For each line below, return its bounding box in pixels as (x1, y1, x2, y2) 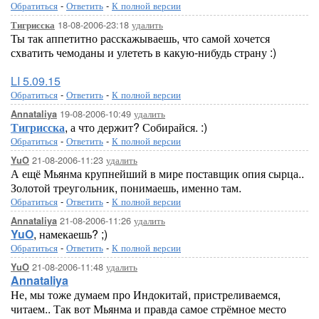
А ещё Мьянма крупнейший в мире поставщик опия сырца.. (11, 165, 304, 182)
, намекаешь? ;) (33, 226, 108, 242)
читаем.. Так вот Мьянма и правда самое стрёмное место (11, 300, 286, 317)
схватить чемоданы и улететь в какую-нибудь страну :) (11, 44, 276, 61)
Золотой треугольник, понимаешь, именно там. (11, 179, 241, 196)
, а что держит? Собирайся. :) (65, 119, 207, 135)
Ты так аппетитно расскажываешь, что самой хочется (11, 30, 270, 46)
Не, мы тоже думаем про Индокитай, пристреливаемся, (11, 286, 281, 303)
